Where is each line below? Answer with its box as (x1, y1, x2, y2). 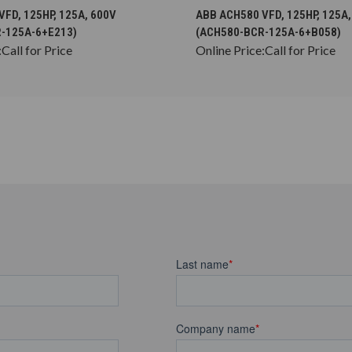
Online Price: (196, 42, 265, 57)
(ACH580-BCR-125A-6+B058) (196, 24, 341, 39)
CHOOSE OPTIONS (14, 2, 92, 14)
